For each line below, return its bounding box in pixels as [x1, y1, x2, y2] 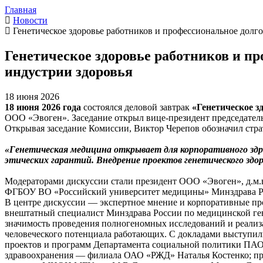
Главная [5, 5, 36, 15]
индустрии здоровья [5, 63, 133, 79]
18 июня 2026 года [5, 102, 81, 112]
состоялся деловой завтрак [81, 102, 190, 112]
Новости [13, 15, 48, 25]
